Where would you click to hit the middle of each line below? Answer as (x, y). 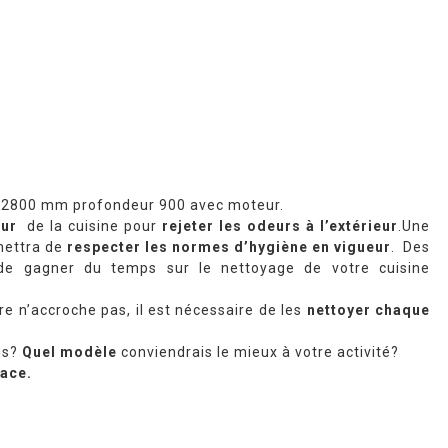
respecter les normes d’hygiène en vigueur (228, 246)
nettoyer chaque (368, 309)
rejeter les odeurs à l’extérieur (280, 225)
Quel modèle (69, 351)
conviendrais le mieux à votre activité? (258, 351)
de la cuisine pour (89, 225)
